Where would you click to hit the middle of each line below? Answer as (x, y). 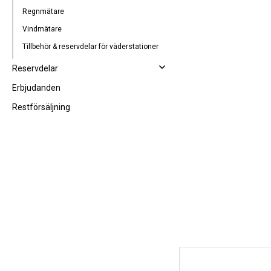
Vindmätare (42, 29)
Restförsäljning (41, 107)
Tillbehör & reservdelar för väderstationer (90, 47)
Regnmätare (43, 11)
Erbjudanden (36, 88)
